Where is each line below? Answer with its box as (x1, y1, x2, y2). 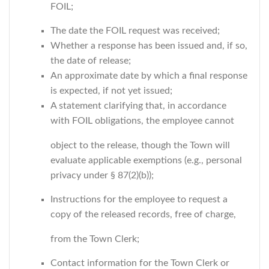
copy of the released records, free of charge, (50, 210, 236, 219)
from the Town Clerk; (50, 234, 139, 244)
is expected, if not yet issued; (50, 86, 172, 95)
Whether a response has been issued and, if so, (50, 41, 247, 50)
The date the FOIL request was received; (50, 26, 220, 35)
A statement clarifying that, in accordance (50, 101, 226, 110)
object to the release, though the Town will (50, 141, 230, 150)
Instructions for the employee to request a (50, 195, 228, 204)
